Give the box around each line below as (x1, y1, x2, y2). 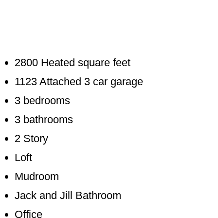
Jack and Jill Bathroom (15, 189, 121, 201)
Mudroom (15, 170, 59, 182)
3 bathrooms (15, 113, 73, 126)
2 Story (15, 132, 48, 145)
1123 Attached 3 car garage (15, 75, 143, 88)
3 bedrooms (15, 94, 70, 107)
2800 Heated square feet (15, 56, 130, 69)
